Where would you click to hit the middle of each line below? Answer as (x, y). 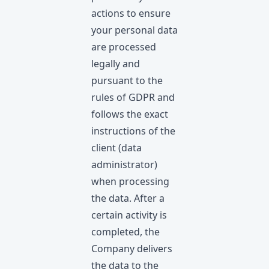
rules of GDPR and (133, 97)
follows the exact (130, 114)
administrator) (124, 165)
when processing (130, 181)
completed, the (125, 232)
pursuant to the (127, 80)
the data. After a (128, 198)
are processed (124, 47)
